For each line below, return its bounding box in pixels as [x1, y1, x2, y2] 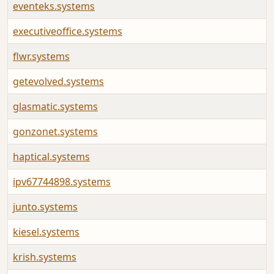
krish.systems [13, 250, 76, 264]
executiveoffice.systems [13, 24, 122, 39]
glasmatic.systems [13, 100, 98, 114]
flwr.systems [13, 50, 70, 64]
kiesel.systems [13, 225, 80, 239]
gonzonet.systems [13, 125, 98, 139]
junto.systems [13, 200, 78, 214]
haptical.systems [13, 150, 90, 164]
